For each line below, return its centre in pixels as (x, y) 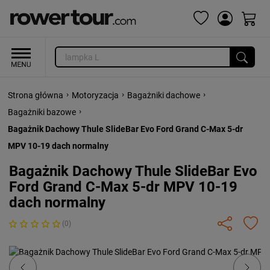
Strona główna (36, 95)
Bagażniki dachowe (164, 95)
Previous (51, 253)
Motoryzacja (95, 95)
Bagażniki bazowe (42, 112)
